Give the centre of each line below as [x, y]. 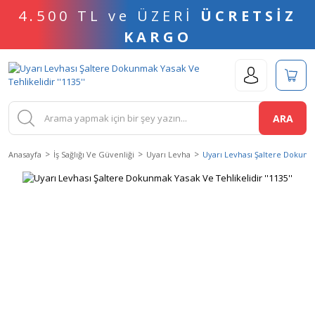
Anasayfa [25, 154]
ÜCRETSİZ [249, 16]
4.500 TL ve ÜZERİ [109, 16]
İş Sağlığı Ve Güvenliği [94, 154]
